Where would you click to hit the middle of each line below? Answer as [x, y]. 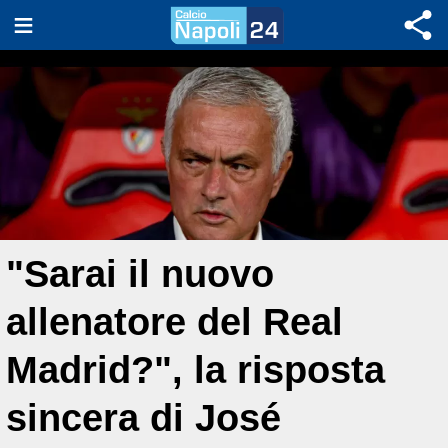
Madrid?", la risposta [195, 369]
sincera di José [143, 417]
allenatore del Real [174, 321]
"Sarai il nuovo [140, 273]
